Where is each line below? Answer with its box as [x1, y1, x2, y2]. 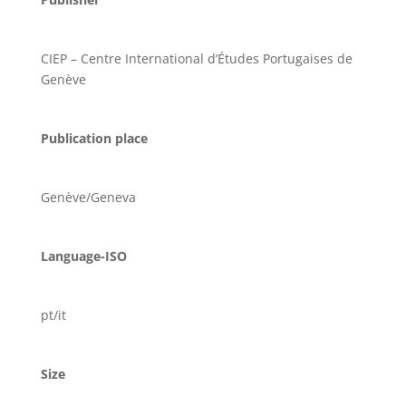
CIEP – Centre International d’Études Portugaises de [40, 50, 353, 67]
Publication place [40, 130, 148, 147]
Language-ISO [40, 247, 127, 265]
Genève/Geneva [40, 188, 136, 206]
